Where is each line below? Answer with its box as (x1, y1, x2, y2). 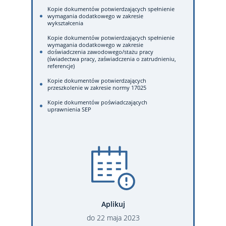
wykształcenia (47, 19, 83, 27)
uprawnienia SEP (47, 105, 91, 113)
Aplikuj (101, 199, 125, 209)
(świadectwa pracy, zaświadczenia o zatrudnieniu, (47, 55, 176, 63)
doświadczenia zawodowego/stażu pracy (47, 48, 153, 55)
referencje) (47, 62, 75, 70)
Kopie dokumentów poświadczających (47, 98, 147, 106)
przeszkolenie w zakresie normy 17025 (47, 84, 146, 91)
